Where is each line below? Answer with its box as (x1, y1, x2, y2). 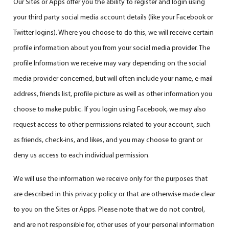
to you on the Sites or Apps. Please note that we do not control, (13, 204, 205, 214)
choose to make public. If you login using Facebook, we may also (13, 104, 207, 113)
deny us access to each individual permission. (13, 150, 150, 159)
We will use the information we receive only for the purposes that (13, 173, 208, 183)
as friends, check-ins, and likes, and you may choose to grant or (13, 134, 203, 144)
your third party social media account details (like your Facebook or (13, 12, 214, 21)
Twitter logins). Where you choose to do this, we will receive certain (13, 27, 214, 37)
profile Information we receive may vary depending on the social (13, 58, 207, 67)
